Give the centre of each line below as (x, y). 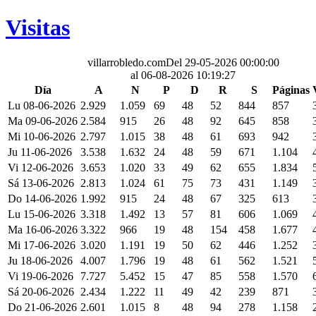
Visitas (38, 28)
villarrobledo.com (126, 62)
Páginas (291, 90)
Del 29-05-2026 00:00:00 (222, 62)
